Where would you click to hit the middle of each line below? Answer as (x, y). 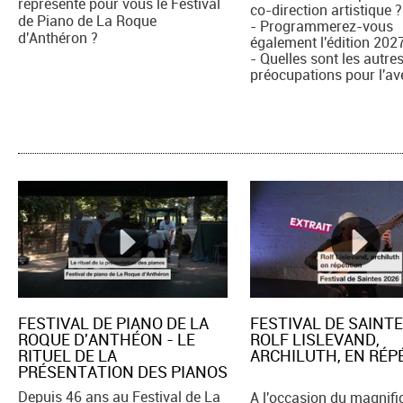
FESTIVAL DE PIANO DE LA (113, 323)
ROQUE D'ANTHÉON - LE (107, 340)
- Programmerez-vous (322, 26)
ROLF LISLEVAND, (315, 340)
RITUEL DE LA (67, 356)
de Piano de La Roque (87, 20)
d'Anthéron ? (58, 37)
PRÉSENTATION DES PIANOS (123, 372)
